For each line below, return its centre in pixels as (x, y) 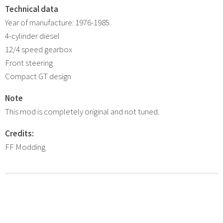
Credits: (19, 133)
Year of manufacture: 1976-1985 (57, 22)
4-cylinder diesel (32, 36)
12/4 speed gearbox (39, 49)
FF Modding (25, 147)
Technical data (32, 9)
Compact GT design (38, 76)
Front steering (29, 62)
